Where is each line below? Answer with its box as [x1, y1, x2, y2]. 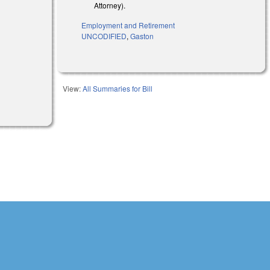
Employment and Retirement [81, 19, 175, 30]
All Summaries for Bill [83, 83, 153, 93]
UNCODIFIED [81, 30, 127, 41]
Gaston [130, 30, 154, 41]
